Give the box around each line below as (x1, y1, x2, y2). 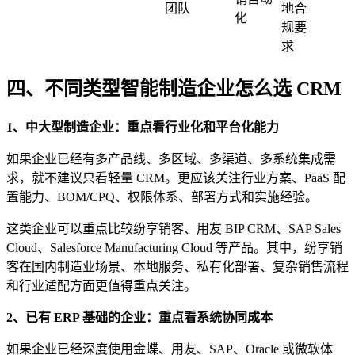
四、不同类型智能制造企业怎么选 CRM (6, 78, 342, 99)
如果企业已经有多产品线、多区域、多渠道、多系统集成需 (6, 151, 336, 166)
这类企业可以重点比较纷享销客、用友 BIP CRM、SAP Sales (6, 221, 341, 235)
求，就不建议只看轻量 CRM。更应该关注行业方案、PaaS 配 (6, 170, 345, 185)
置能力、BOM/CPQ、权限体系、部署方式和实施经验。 (6, 189, 318, 204)
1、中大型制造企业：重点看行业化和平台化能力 (6, 120, 279, 134)
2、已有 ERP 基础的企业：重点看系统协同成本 (6, 310, 273, 324)
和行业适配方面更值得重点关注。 (6, 278, 197, 292)
